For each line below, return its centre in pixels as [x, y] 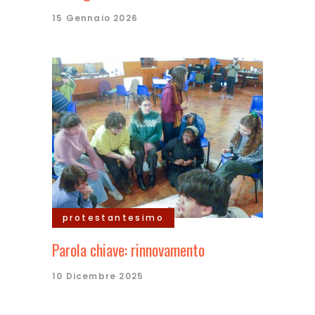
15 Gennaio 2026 [95, 18]
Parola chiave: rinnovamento [128, 250]
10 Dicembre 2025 [98, 276]
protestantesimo [113, 218]
